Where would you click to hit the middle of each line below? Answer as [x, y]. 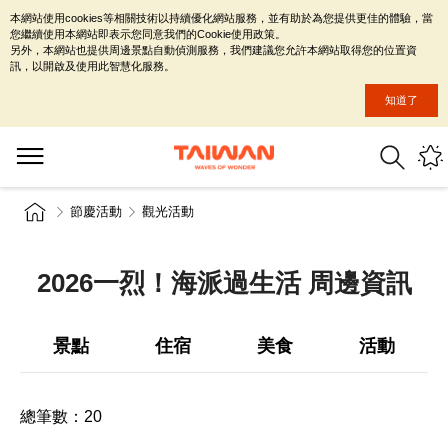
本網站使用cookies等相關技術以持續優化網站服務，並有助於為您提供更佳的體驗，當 [221, 18]
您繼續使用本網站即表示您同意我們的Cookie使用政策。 [148, 34]
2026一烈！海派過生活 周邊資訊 [224, 283]
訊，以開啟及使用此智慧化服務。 [92, 66]
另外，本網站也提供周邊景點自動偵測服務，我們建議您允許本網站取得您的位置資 [213, 50]
